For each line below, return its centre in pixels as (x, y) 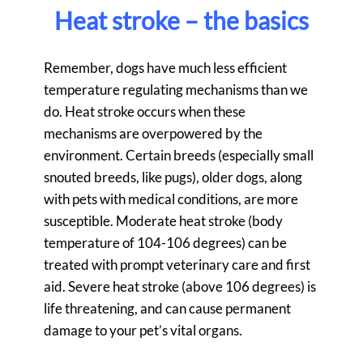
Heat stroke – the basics (181, 21)
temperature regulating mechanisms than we (176, 90)
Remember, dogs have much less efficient (165, 68)
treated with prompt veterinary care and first (177, 265)
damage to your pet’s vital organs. (143, 331)
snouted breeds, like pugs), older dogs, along (173, 177)
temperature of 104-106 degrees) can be (165, 243)
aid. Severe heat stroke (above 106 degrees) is (180, 287)
